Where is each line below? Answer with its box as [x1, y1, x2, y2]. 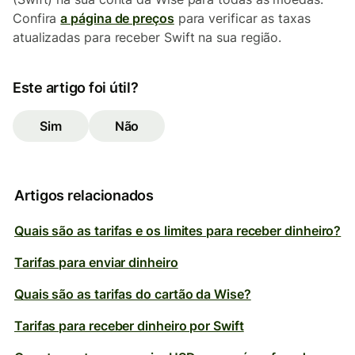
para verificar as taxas [174, 10, 311, 26]
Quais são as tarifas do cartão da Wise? [14, 286, 251, 302]
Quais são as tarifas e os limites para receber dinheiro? [14, 223, 342, 239]
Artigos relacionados [14, 187, 154, 204]
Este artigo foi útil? [13, 79, 139, 96]
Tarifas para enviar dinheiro [14, 254, 178, 270]
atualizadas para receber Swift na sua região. [13, 29, 282, 45]
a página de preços [60, 10, 174, 26]
